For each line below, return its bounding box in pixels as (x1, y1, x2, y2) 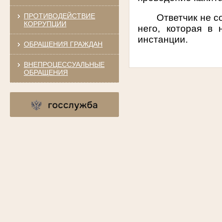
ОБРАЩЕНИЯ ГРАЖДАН (23, 40, 103, 48)
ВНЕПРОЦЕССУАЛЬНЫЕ (23, 60, 105, 68)
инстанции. (138, 34, 188, 45)
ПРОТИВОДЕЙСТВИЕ (23, 11, 95, 20)
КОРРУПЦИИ (23, 19, 66, 28)
